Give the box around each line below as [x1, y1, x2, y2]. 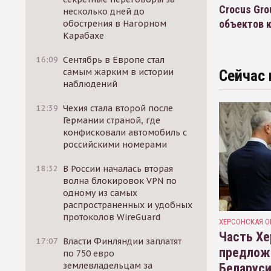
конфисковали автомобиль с [63, 127, 188, 138]
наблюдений [63, 79, 118, 90]
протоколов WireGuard [63, 212, 161, 223]
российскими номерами [63, 139, 168, 150]
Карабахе [63, 30, 105, 41]
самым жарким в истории [63, 67, 174, 77]
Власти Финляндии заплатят [63, 236, 182, 247]
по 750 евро [63, 248, 115, 259]
